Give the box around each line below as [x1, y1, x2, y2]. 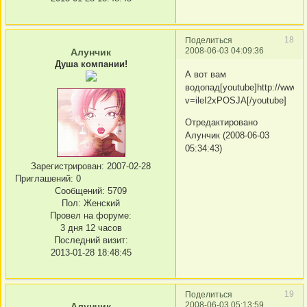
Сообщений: [55, 186, 105, 196]
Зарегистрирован [31, 161, 101, 171]
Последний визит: [53, 235, 128, 245]
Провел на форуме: [50, 210, 132, 221]
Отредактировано [185, 117, 258, 128]
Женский [81, 198, 120, 208]
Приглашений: [15, 173, 73, 184]
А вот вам [185, 69, 226, 80]
